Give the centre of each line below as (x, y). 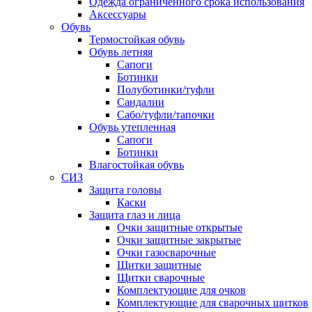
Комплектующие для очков (181, 290)
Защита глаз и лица (135, 215)
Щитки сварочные (161, 278)
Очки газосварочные (166, 252)
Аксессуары (118, 14)
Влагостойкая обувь (136, 165)
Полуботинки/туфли (166, 89)
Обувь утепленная (132, 127)
